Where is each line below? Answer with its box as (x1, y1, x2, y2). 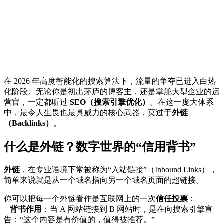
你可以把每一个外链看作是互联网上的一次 (4, 194, 156, 203)
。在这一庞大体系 (150, 97, 214, 106)
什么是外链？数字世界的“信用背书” (4, 140, 196, 153)
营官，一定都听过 (4, 97, 70, 106)
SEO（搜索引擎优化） (70, 97, 150, 106)
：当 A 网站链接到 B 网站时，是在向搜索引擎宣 (42, 204, 213, 213)
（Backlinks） (4, 118, 53, 127)
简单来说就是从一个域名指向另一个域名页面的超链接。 (4, 175, 204, 184)
